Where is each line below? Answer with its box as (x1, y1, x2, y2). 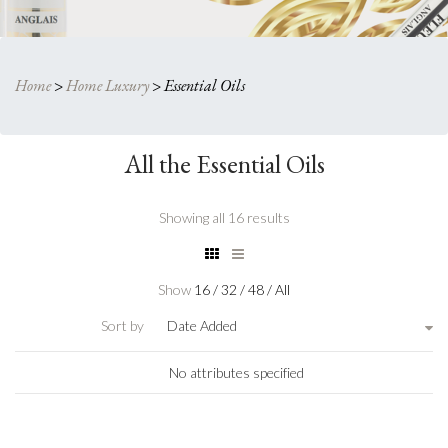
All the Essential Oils (123, 147, 325, 181)
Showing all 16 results (158, 209, 290, 226)
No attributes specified (169, 364, 304, 381)
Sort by (101, 317, 144, 334)
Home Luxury (66, 75, 149, 96)
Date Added (167, 317, 237, 334)
